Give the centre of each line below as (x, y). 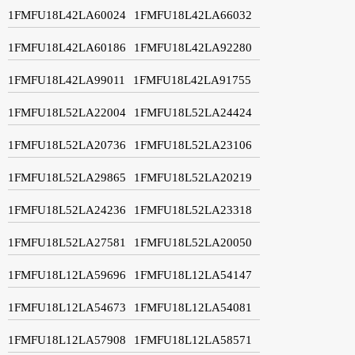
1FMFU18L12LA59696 (67, 275)
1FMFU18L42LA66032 (193, 15)
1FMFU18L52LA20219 (193, 177)
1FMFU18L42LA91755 (192, 80)
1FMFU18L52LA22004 (67, 112)
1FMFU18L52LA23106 (193, 145)
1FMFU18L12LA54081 (193, 307)
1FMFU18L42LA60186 (67, 47)
